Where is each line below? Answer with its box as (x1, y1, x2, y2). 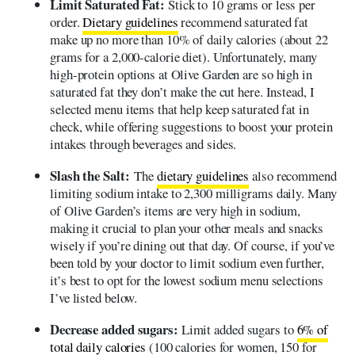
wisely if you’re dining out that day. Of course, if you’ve (50, 236, 335, 255)
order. (50, 13, 83, 32)
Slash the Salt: (50, 166, 130, 186)
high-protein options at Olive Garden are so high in (50, 65, 312, 84)
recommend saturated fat (177, 13, 309, 32)
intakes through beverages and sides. (50, 135, 237, 154)
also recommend (249, 166, 337, 185)
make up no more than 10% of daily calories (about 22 (50, 30, 328, 49)
